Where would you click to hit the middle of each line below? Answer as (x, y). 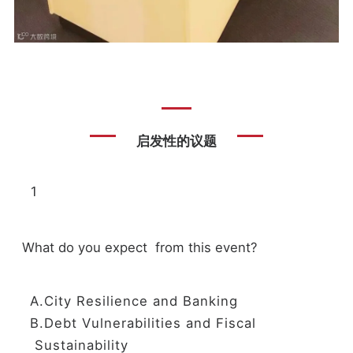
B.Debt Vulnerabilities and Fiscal (154, 323)
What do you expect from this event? (139, 247)
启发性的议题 (176, 141)
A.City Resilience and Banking (134, 301)
